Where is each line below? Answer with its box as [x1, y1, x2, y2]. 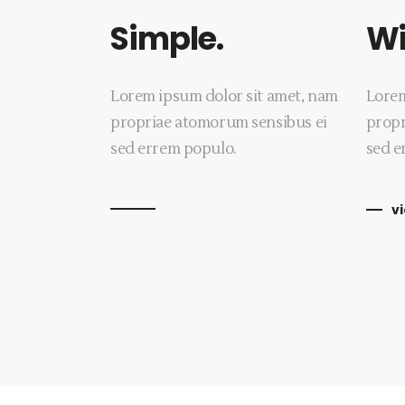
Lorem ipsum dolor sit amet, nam [110, 87, 338, 107]
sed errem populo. [110, 139, 237, 159]
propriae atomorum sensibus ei [110, 113, 327, 133]
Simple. [110, 16, 223, 61]
